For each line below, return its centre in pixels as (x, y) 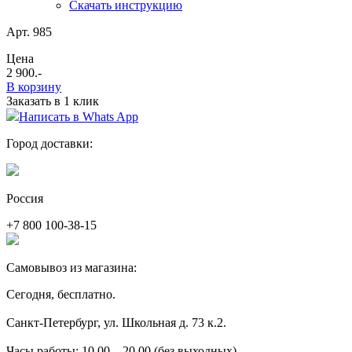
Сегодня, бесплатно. (61, 294)
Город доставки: (49, 143)
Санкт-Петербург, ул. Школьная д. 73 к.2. (116, 322)
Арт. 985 (29, 31)
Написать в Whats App (79, 116)
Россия (25, 198)
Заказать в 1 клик (53, 101)
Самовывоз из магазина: (71, 267)
